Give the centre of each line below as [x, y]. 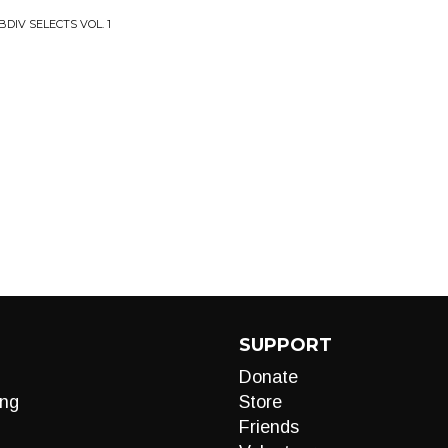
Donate [268, 377]
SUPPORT [285, 345]
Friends [269, 427]
